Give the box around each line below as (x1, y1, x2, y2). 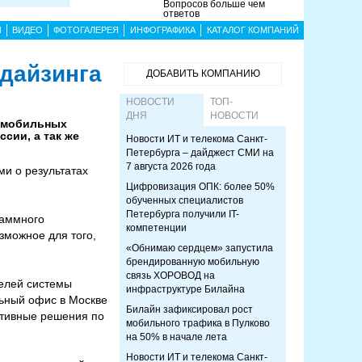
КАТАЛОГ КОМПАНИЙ (206, 25, 299, 35)
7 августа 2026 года (126, 161, 216, 172)
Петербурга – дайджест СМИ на (126, 147, 274, 158)
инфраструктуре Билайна (126, 284, 245, 295)
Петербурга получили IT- (126, 208, 239, 220)
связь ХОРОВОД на (126, 270, 215, 281)
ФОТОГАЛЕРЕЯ (53, 25, 119, 35)
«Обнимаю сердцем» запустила (126, 242, 273, 254)
